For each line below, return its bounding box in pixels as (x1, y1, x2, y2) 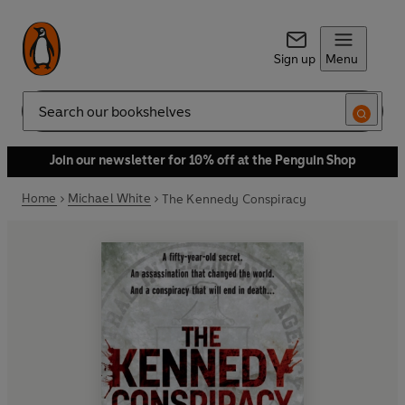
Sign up (273, 52, 316, 67)
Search (22, 110, 61, 127)
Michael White (67, 191, 151, 206)
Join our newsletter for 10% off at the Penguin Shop (49, 153, 356, 168)
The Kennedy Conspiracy (161, 191, 307, 207)
